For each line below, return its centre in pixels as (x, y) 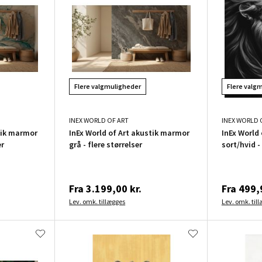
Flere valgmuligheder (108, 86)
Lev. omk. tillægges (97, 201)
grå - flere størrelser (106, 144)
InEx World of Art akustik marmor (130, 132)
